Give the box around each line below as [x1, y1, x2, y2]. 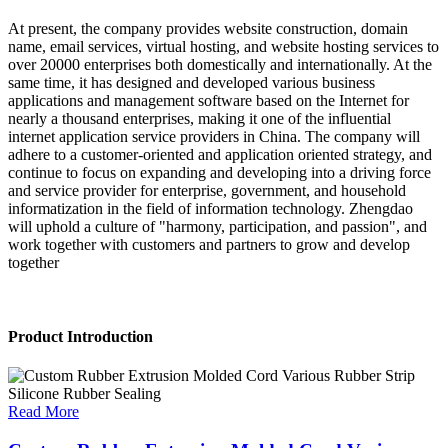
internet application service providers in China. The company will [8, 128, 420, 146]
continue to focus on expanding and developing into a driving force [8, 164, 431, 182]
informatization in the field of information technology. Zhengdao [8, 200, 413, 218]
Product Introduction [8, 327, 153, 345]
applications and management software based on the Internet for [8, 92, 409, 110]
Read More [8, 402, 79, 420]
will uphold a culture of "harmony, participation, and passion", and [8, 218, 427, 236]
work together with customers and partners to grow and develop [8, 236, 410, 254]
